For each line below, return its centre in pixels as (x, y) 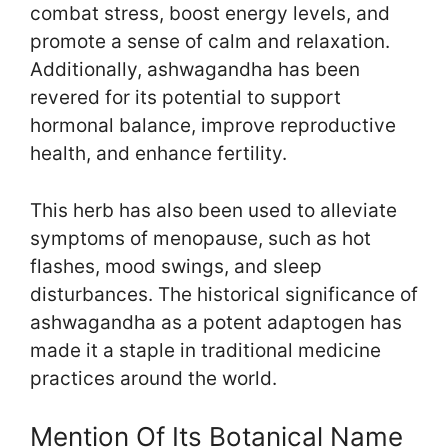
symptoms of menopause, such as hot (200, 238)
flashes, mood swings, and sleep (176, 266)
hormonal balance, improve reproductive (213, 126)
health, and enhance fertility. (158, 154)
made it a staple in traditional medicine (205, 350)
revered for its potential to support (185, 98)
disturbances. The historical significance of (224, 294)
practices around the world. (153, 378)
